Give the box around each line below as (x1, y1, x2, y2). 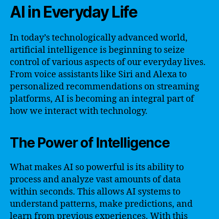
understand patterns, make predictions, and (10, 198, 193, 210)
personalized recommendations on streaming (10, 81, 199, 92)
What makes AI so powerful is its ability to (10, 161, 184, 173)
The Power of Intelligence (10, 134, 170, 151)
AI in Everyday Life (10, 2, 137, 22)
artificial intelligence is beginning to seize (10, 44, 185, 56)
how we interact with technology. (10, 105, 148, 117)
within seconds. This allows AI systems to (10, 186, 180, 197)
